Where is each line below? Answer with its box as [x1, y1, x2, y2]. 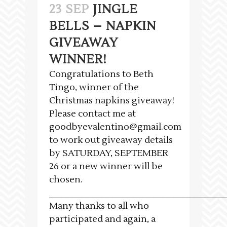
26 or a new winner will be [49, 161, 163, 173]
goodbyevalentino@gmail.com [49, 121, 181, 133]
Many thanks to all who [49, 200, 149, 212]
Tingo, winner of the [49, 82, 139, 94]
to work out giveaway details [49, 134, 173, 146]
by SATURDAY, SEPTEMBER [49, 147, 168, 160]
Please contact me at [49, 108, 136, 120]
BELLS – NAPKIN [49, 18, 156, 34]
